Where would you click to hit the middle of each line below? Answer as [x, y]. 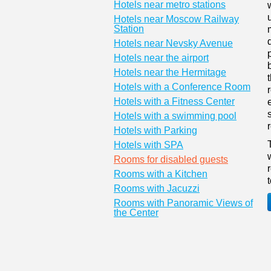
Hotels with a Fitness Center [174, 101]
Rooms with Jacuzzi [157, 188]
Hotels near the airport [161, 58]
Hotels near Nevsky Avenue [173, 43]
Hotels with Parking [155, 130]
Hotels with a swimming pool [175, 116]
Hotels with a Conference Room [182, 87]
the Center [136, 213]
